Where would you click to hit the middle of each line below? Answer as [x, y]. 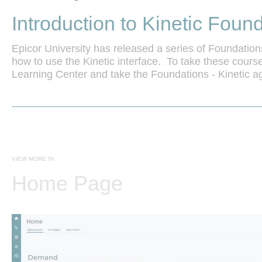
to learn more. [44, 87]
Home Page [67, 184]
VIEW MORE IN [33, 159]
